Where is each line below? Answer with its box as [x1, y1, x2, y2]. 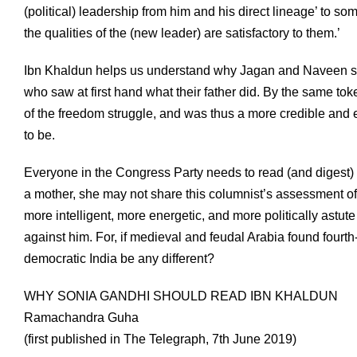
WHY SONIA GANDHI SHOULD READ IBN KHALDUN [24, 289, 338, 303]
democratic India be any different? [24, 252, 214, 265]
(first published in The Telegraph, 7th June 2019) [24, 332, 296, 346]
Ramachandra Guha [24, 311, 139, 324]
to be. [24, 128, 55, 142]
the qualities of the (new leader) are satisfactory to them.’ [24, 26, 340, 40]
